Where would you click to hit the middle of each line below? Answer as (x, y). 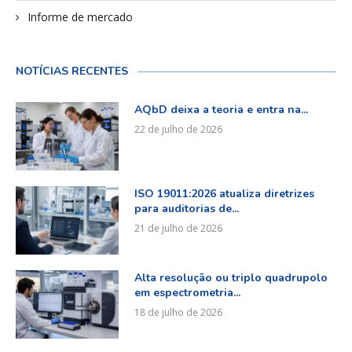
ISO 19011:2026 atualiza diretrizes (224, 193)
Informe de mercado (80, 16)
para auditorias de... (186, 208)
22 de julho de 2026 (178, 129)
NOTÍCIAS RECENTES (72, 71)
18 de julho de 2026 (178, 312)
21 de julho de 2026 (178, 228)
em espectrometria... (187, 293)
